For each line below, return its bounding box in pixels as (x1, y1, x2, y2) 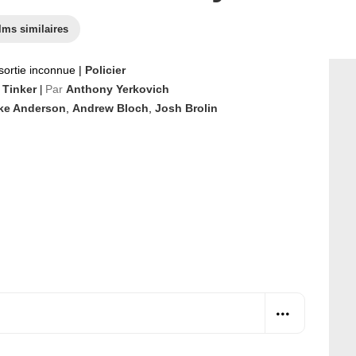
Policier (85, 64, 126, 76)
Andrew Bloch (72, 102, 149, 114)
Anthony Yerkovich (66, 83, 169, 95)
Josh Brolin (155, 102, 218, 114)
